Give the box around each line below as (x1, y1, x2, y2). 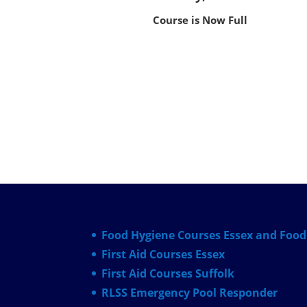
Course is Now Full (152, 12, 250, 27)
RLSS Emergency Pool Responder (101, 284, 278, 300)
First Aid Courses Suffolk (101, 265, 235, 281)
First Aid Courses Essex (101, 246, 225, 262)
